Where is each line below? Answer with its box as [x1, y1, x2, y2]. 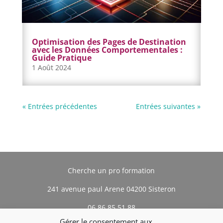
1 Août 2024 [31, 62, 71, 72]
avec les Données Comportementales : [31, 44, 183, 55]
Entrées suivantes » [136, 101, 201, 111]
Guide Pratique [31, 52, 92, 63]
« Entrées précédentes [22, 101, 97, 111]
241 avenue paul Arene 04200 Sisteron [47, 184, 176, 194]
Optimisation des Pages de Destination [31, 36, 186, 47]
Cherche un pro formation [68, 165, 155, 175]
